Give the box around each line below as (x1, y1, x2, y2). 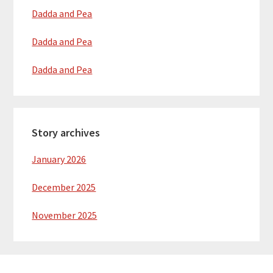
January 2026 (32, 153, 87, 166)
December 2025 (32, 181, 96, 194)
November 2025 (32, 209, 97, 222)
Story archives (32, 126, 101, 140)
